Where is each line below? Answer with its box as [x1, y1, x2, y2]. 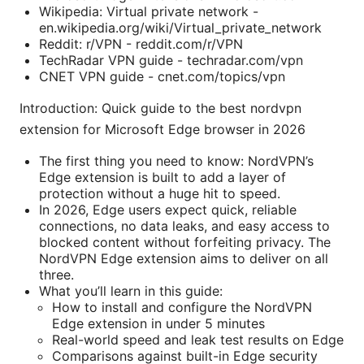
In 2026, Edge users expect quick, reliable [39, 201, 297, 219]
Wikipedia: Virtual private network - [39, 3, 258, 20]
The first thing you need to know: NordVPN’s [39, 153, 314, 170]
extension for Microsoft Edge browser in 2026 [19, 121, 305, 138]
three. [39, 266, 74, 284]
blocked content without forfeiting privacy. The [39, 234, 331, 251]
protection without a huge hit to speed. [39, 185, 280, 202]
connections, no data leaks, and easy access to [39, 218, 330, 235]
